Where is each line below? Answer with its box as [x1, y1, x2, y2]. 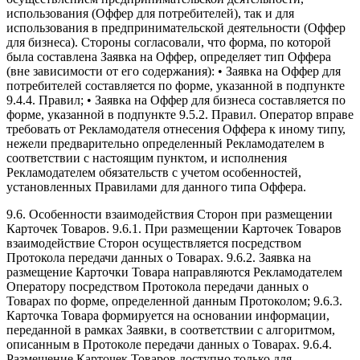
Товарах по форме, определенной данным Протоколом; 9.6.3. [6, 294, 342, 309]
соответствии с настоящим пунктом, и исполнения [6, 151, 287, 166]
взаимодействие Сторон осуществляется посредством [6, 236, 301, 251]
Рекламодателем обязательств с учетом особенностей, [6, 166, 301, 180]
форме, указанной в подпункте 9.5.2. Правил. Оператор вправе [6, 108, 354, 122]
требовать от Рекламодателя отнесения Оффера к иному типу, [6, 122, 346, 137]
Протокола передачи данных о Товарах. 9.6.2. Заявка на [6, 251, 311, 265]
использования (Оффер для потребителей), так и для [6, 6, 294, 21]
